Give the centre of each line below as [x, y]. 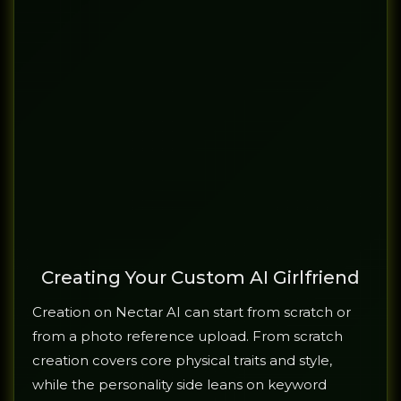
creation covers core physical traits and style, [182, 361]
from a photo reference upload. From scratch [188, 337]
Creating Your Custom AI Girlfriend [200, 278]
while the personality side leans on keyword [179, 385]
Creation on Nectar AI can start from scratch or [192, 312]
